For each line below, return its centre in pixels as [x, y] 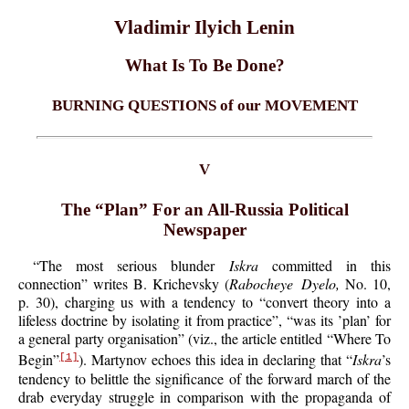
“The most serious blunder [131, 266]
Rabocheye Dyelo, [284, 284]
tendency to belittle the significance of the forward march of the [204, 378]
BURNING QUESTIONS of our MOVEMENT [204, 106]
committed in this [324, 266]
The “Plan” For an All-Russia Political [204, 209]
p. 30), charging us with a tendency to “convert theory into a [204, 302]
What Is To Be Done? [204, 66]
